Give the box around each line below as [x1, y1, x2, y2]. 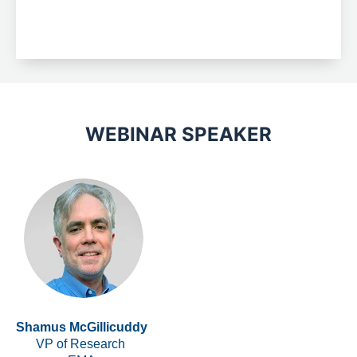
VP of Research [35, 337, 128, 351]
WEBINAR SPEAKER [85, 123, 272, 146]
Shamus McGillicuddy [16, 320, 147, 334]
